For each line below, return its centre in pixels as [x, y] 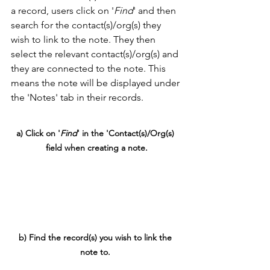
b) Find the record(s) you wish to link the [96, 238]
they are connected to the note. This [89, 69]
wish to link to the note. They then [84, 40]
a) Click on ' [38, 133]
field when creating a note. [96, 147]
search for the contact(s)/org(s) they [87, 25]
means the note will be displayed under [96, 83]
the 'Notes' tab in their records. [78, 98]
